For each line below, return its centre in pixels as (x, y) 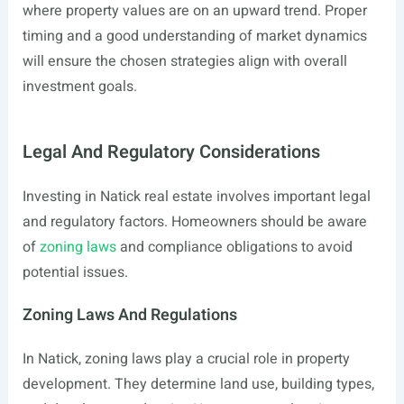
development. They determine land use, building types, (198, 384)
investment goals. (79, 87)
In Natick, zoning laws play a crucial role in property (186, 359)
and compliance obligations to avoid (234, 247)
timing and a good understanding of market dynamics (194, 36)
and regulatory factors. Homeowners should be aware (194, 222)
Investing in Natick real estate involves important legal (196, 197)
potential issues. (75, 272)
